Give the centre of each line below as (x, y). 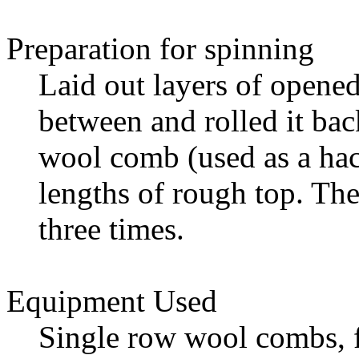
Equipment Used (112, 301)
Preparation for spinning (160, 48)
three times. (111, 228)
